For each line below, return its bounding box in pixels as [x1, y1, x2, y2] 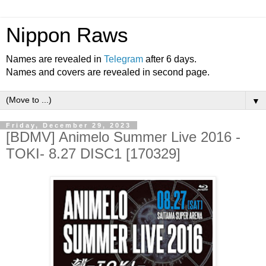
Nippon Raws [6, 24, 128, 46]
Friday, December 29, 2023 [6, 122, 131, 129]
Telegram [104, 54, 143, 64]
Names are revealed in [6, 54, 104, 64]
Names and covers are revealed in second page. [6, 67, 210, 77]
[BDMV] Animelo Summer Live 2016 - [6, 129, 240, 145]
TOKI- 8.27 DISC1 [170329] [6, 145, 180, 161]
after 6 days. [143, 54, 197, 64]
